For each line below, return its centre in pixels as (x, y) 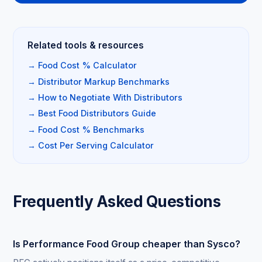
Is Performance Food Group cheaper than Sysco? (127, 244)
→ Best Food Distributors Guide (92, 113)
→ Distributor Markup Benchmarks (99, 81)
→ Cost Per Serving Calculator (91, 146)
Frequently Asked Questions (117, 201)
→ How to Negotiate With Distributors (105, 97)
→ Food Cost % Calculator (82, 65)
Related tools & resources (86, 46)
